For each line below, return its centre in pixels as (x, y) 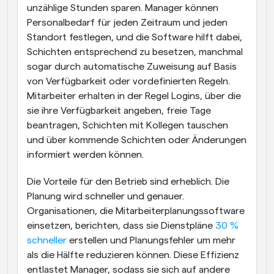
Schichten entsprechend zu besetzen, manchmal (135, 52)
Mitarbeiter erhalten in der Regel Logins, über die (134, 96)
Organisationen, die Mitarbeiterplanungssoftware (136, 211)
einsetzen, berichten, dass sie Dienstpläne (120, 225)
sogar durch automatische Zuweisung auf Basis (132, 66)
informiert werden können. (85, 154)
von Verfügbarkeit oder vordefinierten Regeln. (128, 81)
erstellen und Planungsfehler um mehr (151, 240)
